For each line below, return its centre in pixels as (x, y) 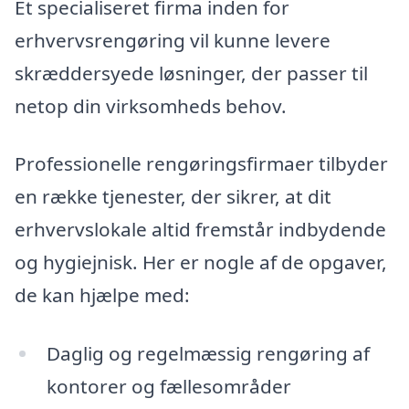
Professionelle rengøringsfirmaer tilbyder (201, 164)
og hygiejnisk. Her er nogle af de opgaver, (201, 262)
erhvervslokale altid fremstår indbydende (200, 230)
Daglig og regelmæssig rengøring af (208, 354)
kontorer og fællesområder (168, 387)
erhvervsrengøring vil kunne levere (173, 40)
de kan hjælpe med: (102, 295)
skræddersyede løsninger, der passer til (191, 73)
